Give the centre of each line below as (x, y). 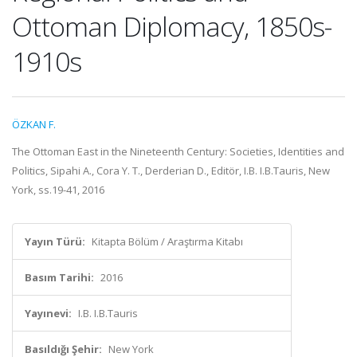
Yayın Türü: (55, 241)
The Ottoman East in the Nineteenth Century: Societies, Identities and (178, 151)
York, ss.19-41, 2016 (58, 190)
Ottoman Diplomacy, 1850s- (172, 26)
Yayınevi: (48, 313)
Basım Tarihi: (59, 277)
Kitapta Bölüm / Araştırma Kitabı (167, 241)
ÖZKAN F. (34, 124)
